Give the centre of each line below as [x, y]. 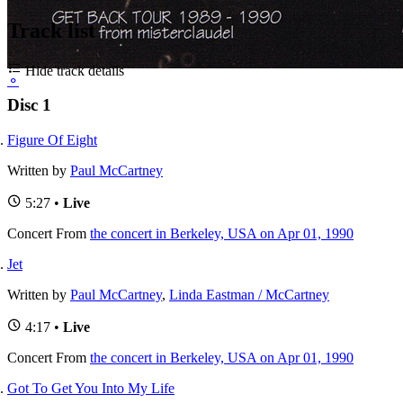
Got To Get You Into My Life [91, 388]
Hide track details [73, 70]
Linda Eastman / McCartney [249, 294]
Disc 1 [29, 105]
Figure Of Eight [52, 139]
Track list [51, 30]
